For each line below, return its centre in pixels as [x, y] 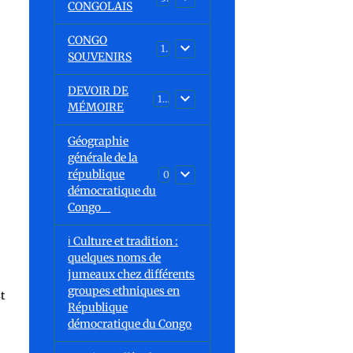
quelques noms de [115, 258]
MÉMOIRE [96, 108]
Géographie [98, 141]
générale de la [103, 158]
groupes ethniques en [124, 291]
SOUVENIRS [100, 57]
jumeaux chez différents [132, 275]
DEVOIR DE [98, 91]
